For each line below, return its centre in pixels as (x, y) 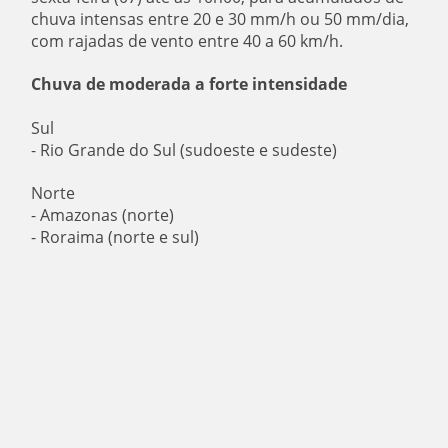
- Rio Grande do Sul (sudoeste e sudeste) (184, 149)
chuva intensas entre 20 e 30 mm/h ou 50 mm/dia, (220, 18)
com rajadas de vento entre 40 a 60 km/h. (187, 40)
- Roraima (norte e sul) (115, 236)
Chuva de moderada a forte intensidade (191, 83)
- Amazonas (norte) (103, 214)
